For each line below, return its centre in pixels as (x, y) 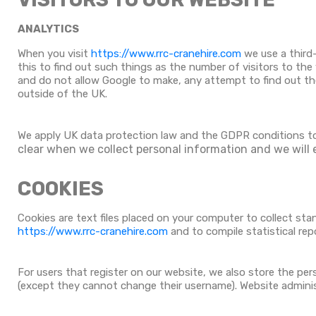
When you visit (54, 54)
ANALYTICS (48, 29)
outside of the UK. (62, 94)
